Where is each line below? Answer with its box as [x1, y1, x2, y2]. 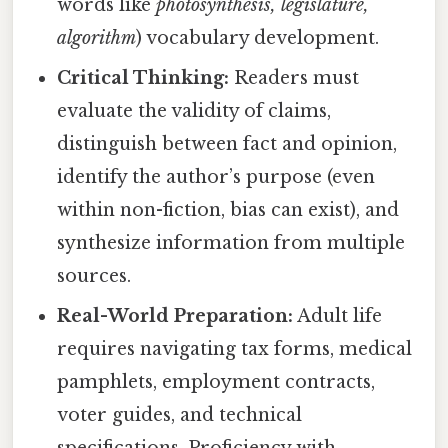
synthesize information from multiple [57, 231, 406, 254]
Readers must [229, 66, 360, 89]
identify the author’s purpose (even [57, 165, 376, 188]
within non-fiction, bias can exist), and [57, 198, 400, 221]
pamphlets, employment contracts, [57, 370, 376, 393]
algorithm [57, 26, 137, 49]
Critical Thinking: [57, 66, 230, 89]
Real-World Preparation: [57, 304, 294, 327]
